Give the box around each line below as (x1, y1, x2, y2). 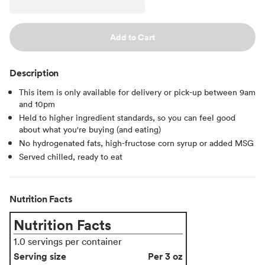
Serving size (14, 249, 66, 263)
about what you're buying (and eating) (19, 123, 161, 135)
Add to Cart (110, 31, 155, 43)
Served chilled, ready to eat (19, 150, 122, 162)
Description (9, 66, 59, 79)
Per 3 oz (148, 249, 183, 263)
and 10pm (19, 98, 55, 109)
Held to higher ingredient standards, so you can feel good (19, 111, 235, 123)
